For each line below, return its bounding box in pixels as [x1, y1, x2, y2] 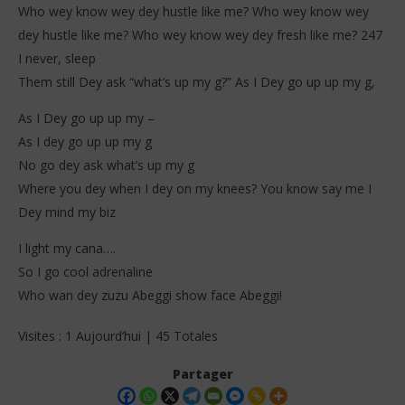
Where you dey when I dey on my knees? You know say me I [18, 180, 372, 198]
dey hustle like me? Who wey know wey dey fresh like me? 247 [18, 26, 382, 44]
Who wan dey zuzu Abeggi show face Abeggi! [18, 287, 282, 305]
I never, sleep [18, 50, 96, 68]
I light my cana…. [18, 240, 116, 258]
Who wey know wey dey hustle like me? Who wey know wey [18, 3, 369, 21]
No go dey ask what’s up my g [18, 156, 194, 174]
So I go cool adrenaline [18, 263, 153, 281]
